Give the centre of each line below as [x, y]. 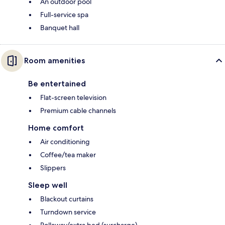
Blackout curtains [67, 199]
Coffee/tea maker [68, 154]
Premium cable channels [78, 110]
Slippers [53, 167]
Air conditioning [65, 141]
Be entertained [57, 83]
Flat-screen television [73, 97]
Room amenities [54, 60]
